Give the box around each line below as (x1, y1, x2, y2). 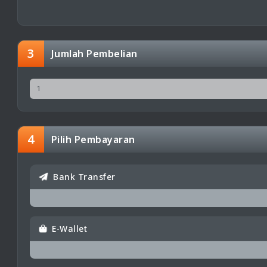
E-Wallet (49, 223, 88, 235)
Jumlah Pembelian (51, 47, 138, 61)
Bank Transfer (50, 171, 116, 183)
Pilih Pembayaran (51, 133, 135, 147)
